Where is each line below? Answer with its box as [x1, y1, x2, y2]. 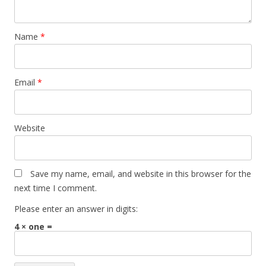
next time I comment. [14, 182, 97, 194]
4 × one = [14, 221, 52, 232]
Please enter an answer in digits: [14, 203, 138, 214]
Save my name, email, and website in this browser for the [30, 168, 251, 179]
